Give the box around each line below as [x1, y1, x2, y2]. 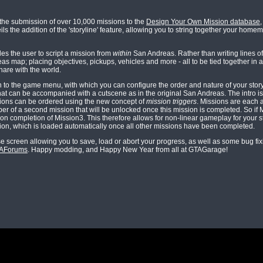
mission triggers [146, 97, 197, 106]
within [113, 49, 131, 58]
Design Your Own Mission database [146, 18, 260, 26]
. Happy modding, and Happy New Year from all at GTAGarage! [28, 146, 228, 154]
